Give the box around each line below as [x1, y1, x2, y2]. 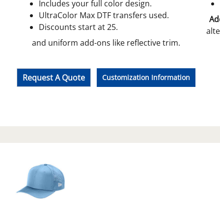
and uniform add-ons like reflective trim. [32, 37, 180, 48]
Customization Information [102, 72, 191, 82]
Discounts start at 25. [38, 21, 118, 32]
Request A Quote [22, 72, 85, 83]
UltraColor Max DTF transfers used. [38, 9, 169, 21]
